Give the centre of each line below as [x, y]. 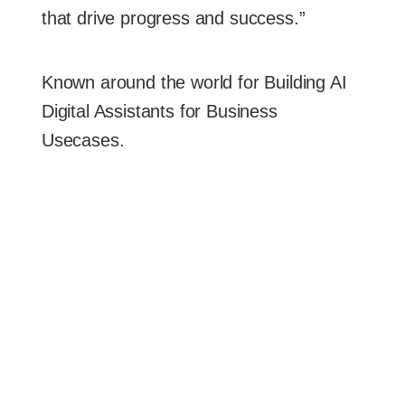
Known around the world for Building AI [194, 82]
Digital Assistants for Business [160, 111]
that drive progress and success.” [174, 18]
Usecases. [83, 140]
